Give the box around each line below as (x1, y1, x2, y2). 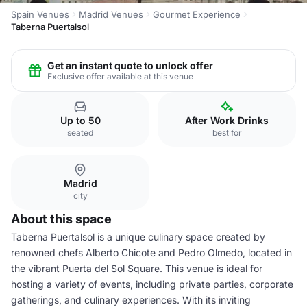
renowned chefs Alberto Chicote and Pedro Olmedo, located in (11, 247, 292, 258)
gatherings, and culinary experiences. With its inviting (11, 294, 251, 306)
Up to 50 (60, 114, 101, 126)
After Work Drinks (185, 114, 269, 126)
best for (212, 127, 242, 138)
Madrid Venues (79, 9, 143, 20)
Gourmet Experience (153, 9, 241, 20)
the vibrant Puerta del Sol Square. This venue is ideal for (11, 262, 262, 274)
